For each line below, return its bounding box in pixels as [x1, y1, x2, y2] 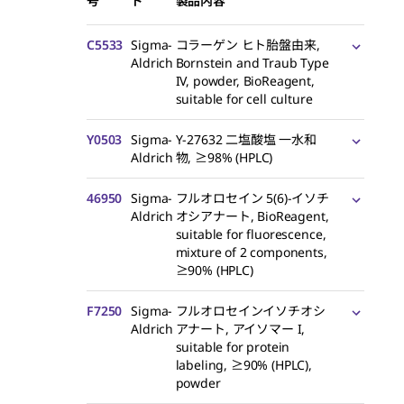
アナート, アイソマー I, [175, 320, 306, 337]
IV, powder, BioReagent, [175, 72, 315, 89]
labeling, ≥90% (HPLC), [175, 356, 313, 373]
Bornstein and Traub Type [175, 54, 329, 71]
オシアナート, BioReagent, [175, 207, 329, 225]
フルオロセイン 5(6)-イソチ [175, 189, 329, 207]
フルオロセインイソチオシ [175, 302, 326, 319]
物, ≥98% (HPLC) [175, 149, 273, 166]
